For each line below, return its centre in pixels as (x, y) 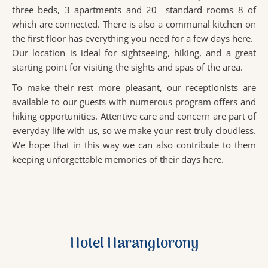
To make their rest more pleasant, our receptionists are (134, 88)
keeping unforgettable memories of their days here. (118, 159)
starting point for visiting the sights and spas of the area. (127, 67)
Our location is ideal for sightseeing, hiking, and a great (134, 53)
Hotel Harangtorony (134, 244)
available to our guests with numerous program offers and (134, 102)
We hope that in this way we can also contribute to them (134, 145)
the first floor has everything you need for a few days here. (133, 39)
